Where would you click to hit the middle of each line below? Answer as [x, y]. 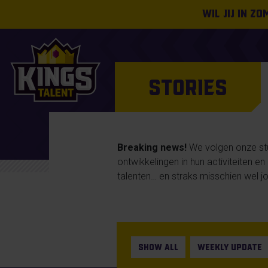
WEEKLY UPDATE [230, 247]
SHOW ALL [158, 247]
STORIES [188, 87]
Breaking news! [152, 148]
